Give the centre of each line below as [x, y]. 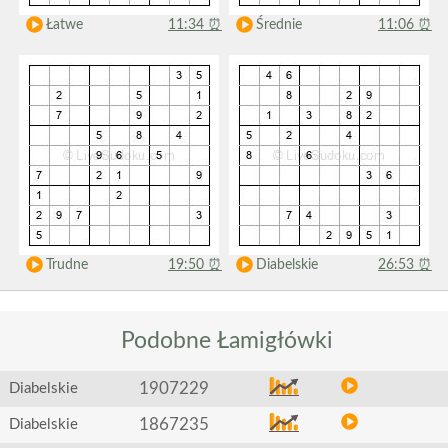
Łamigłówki [274, 340]
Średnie [278, 25]
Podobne [165, 340]
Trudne [66, 265]
